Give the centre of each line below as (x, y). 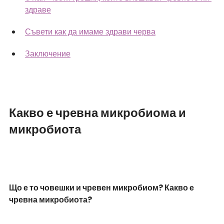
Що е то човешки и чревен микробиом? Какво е (102, 187)
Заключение (48, 53)
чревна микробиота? (50, 199)
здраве (38, 9)
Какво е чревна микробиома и (99, 112)
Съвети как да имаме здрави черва (90, 31)
